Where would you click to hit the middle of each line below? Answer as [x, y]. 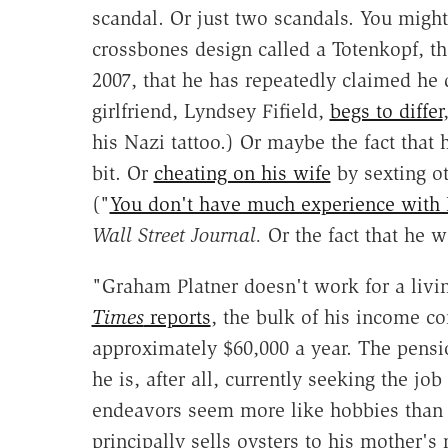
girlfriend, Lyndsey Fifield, [210, 110]
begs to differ [386, 110]
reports [177, 316]
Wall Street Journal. [176, 234]
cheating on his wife [242, 172]
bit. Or [122, 172]
